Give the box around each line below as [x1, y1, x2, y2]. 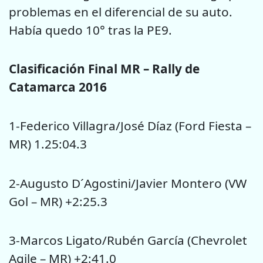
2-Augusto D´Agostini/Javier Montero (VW [9, 174, 247, 191]
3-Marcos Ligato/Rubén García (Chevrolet [9, 232, 247, 249]
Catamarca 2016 [9, 78, 107, 95]
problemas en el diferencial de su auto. [9, 3, 232, 20]
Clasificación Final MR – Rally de [9, 60, 200, 77]
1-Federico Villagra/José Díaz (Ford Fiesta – [9, 117, 251, 134]
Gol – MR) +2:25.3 [9, 193, 107, 210]
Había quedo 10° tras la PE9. [9, 21, 172, 38]
